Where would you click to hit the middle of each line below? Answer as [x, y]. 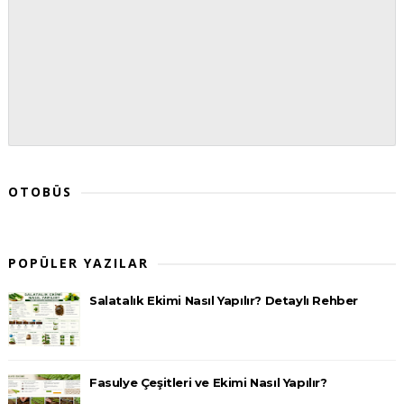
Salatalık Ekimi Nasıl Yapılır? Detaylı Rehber [223, 300]
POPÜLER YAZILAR [78, 262]
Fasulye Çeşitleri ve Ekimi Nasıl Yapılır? [208, 382]
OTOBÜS [40, 191]
